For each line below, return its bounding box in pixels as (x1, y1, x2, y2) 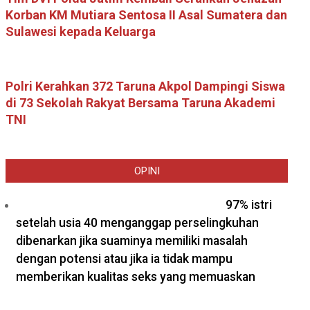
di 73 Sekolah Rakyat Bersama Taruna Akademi (6, 95, 275, 110)
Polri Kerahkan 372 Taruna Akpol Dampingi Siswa (6, 79, 285, 93)
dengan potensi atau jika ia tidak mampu (16, 252, 232, 266)
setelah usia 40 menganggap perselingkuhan (16, 216, 259, 230)
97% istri (226, 198, 272, 212)
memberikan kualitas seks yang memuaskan (16, 270, 255, 284)
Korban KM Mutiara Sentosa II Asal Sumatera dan (6, 8, 287, 22)
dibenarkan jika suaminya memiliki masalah (16, 234, 248, 248)
